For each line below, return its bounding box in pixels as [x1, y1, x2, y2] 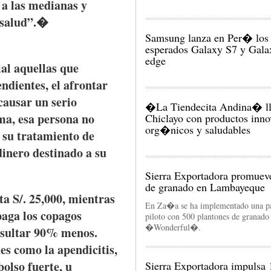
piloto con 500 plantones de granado [145, 211, 269, 222]
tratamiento [17, 127, 79, 145]
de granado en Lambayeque [145, 180, 265, 194]
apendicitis [57, 241, 114, 258]
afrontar [64, 76, 108, 94]
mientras [68, 190, 115, 207]
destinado [33, 144, 83, 162]
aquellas [14, 59, 57, 77]
